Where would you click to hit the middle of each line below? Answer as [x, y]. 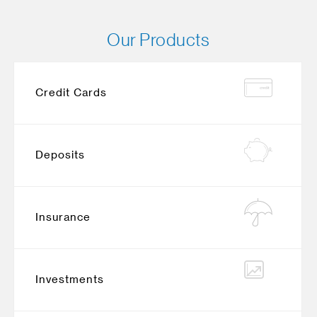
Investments [70, 279]
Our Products [158, 41]
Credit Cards [71, 93]
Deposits [60, 155]
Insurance [63, 217]
